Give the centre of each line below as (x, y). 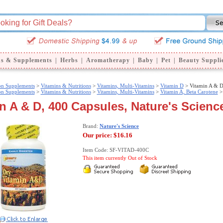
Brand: (91, 126)
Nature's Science (119, 126)
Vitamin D (172, 86)
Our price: (97, 135)
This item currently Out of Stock (120, 158)
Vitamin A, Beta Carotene (189, 92)
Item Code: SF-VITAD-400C (116, 150)
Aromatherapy (108, 60)
